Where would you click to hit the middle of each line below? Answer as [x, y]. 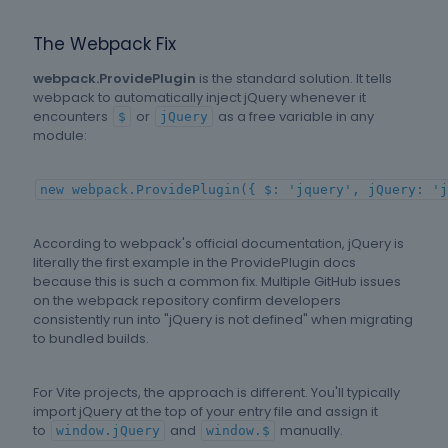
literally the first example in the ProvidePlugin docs [194, 263]
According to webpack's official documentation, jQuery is [218, 244]
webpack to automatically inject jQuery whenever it [199, 98]
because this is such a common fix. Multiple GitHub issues [217, 282]
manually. [310, 431]
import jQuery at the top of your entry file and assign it [205, 412]
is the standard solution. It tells [294, 79]
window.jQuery [108, 431]
